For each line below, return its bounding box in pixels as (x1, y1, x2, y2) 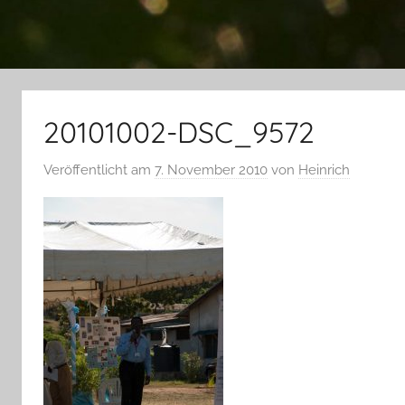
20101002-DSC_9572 (43, 113, 315, 150)
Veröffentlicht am (43, 162, 155, 179)
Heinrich (298, 162, 350, 179)
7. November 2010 (155, 162, 268, 179)
